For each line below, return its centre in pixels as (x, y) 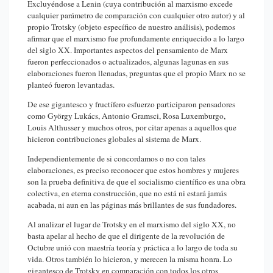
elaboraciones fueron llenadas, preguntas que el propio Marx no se (136, 73)
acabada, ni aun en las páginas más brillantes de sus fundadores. (132, 204)
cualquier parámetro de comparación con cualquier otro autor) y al (136, 16)
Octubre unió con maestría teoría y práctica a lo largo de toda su (133, 247)
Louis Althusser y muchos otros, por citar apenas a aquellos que (132, 128)
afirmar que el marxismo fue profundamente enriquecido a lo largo (136, 39)
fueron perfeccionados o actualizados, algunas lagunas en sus (128, 62)
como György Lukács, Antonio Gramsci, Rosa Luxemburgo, (126, 116)
